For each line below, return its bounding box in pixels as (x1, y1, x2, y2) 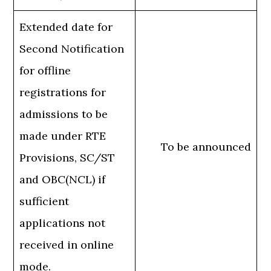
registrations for (19, 85, 106, 100)
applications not (19, 216, 106, 230)
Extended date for (19, 20, 113, 34)
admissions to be (19, 107, 108, 122)
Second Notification (19, 42, 125, 56)
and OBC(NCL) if (19, 172, 106, 187)
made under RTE (19, 129, 106, 143)
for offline (19, 64, 71, 78)
